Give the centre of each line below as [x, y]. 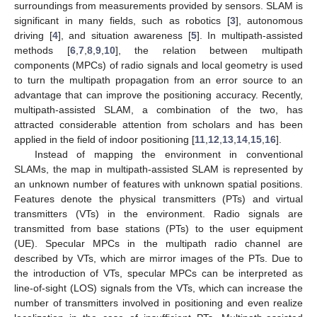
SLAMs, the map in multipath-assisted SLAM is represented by [158, 169]
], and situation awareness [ [124, 35]
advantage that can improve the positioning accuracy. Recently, [158, 94]
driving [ [33, 35]
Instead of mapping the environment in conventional [168, 154]
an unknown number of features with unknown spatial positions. [158, 184]
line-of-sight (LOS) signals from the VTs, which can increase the [158, 288]
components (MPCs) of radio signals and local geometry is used [158, 65]
